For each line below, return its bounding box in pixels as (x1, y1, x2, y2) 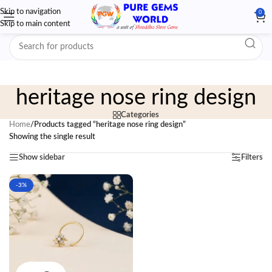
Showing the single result (9, 133, 95, 141)
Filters (241, 154, 263, 161)
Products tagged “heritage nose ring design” (34, 121, 186, 129)
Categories (121, 111, 159, 119)
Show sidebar (19, 154, 65, 161)
